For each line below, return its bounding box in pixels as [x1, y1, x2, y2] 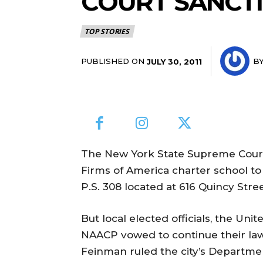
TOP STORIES [85, 26, 129, 36]
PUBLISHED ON [81, 56, 144, 66]
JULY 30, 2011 [147, 56, 202, 66]
